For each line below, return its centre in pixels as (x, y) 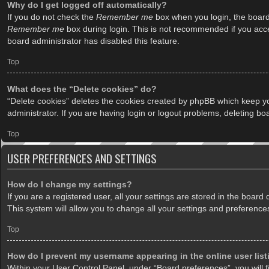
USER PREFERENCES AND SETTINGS (82, 158)
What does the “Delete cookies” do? (82, 89)
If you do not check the (52, 17)
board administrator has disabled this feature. (93, 41)
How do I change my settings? (70, 184)
